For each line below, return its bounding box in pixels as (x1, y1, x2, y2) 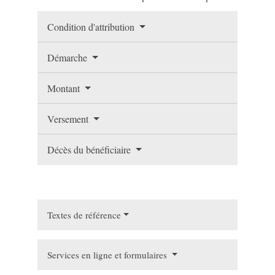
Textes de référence (47, 208, 122, 221)
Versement (47, 112, 91, 125)
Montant (47, 81, 83, 95)
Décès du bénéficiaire (47, 142, 134, 156)
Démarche (47, 50, 90, 64)
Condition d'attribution (47, 20, 137, 33)
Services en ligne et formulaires (47, 248, 170, 261)
